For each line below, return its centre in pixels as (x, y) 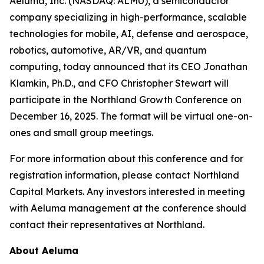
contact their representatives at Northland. (107, 225)
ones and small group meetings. (81, 133)
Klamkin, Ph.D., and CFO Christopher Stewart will (119, 83)
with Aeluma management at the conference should (128, 208)
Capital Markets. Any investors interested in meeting (127, 192)
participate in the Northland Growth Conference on (126, 100)
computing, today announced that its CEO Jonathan (128, 67)
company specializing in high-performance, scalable (128, 17)
